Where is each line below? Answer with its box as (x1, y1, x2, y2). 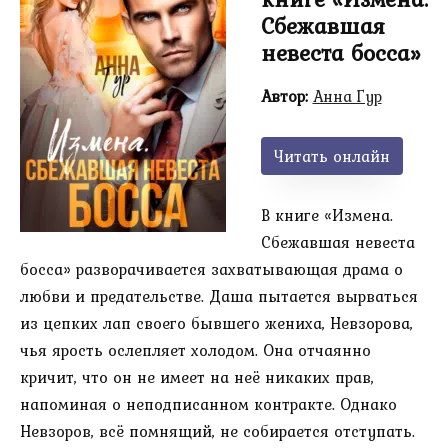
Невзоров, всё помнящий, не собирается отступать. (20, 419, 415, 444)
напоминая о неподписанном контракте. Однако (20, 392, 397, 417)
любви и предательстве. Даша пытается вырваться (20, 284, 418, 309)
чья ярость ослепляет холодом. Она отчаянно (20, 338, 371, 363)
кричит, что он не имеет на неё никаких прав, (20, 365, 374, 390)
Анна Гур (312, 83, 382, 108)
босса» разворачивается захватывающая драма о (20, 257, 403, 282)
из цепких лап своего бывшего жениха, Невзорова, (20, 311, 413, 336)
